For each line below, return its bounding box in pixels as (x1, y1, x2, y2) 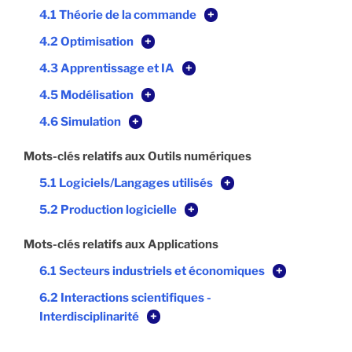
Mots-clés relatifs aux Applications (24, 237, 218, 252)
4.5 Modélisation (39, 88, 134, 103)
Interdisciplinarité (39, 310, 139, 324)
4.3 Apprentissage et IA (39, 61, 174, 76)
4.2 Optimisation (39, 35, 134, 49)
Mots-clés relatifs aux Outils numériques (24, 149, 251, 164)
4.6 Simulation (39, 115, 121, 130)
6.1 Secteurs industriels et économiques (39, 264, 265, 279)
